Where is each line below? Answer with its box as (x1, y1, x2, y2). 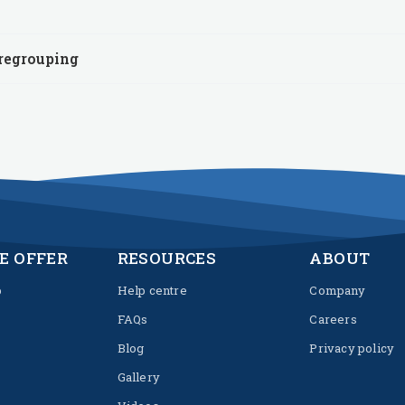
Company (309, 282, 365, 298)
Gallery (117, 369, 161, 385)
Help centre (117, 282, 187, 298)
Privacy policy (309, 340, 395, 356)
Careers (309, 311, 357, 327)
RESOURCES (117, 248, 217, 268)
